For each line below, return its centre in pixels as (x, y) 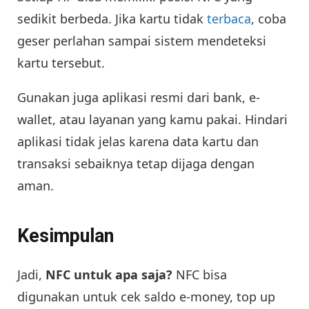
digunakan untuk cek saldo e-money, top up (146, 297)
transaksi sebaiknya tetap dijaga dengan (136, 164)
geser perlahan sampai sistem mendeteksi (142, 41)
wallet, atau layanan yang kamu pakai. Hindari (152, 120)
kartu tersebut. (61, 63)
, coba (269, 19)
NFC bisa (200, 275)
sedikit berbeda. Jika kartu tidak (112, 19)
